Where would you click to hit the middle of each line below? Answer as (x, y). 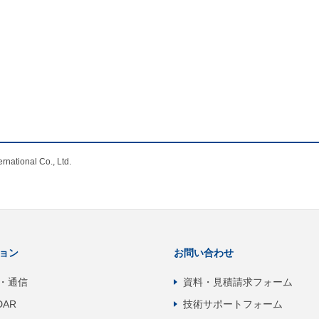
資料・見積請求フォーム (238, 282)
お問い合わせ (204, 252)
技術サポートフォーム (233, 304)
